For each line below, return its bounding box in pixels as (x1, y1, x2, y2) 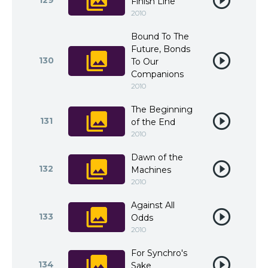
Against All (131, 200, 175, 211)
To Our (131, 56, 159, 67)
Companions (131, 69, 184, 80)
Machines (131, 165, 171, 175)
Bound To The (131, 31, 189, 42)
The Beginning (131, 104, 193, 115)
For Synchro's (131, 248, 187, 258)
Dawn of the (131, 152, 183, 163)
